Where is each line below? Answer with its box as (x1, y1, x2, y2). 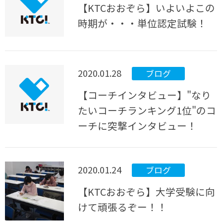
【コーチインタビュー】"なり (78, 88, 212, 103)
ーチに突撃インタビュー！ (78, 118, 197, 133)
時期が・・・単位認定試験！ (78, 16, 207, 31)
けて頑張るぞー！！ (78, 200, 167, 215)
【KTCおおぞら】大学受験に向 (78, 184, 216, 199)
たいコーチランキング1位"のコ (78, 103, 217, 118)
